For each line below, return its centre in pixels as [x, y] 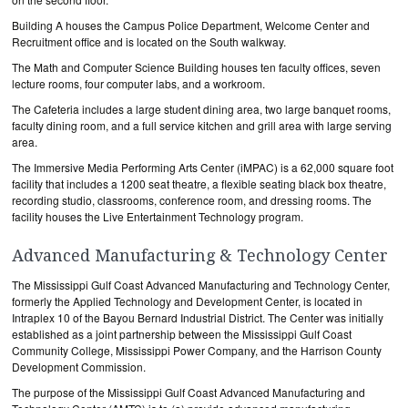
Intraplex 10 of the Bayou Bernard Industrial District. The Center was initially [198, 317]
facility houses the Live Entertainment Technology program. [158, 216]
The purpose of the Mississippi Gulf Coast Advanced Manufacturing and [189, 392]
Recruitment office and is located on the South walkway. [149, 41]
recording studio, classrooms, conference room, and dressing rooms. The [192, 200]
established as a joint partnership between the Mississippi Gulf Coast [182, 334]
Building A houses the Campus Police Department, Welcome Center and [191, 25]
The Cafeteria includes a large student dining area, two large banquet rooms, [201, 109]
